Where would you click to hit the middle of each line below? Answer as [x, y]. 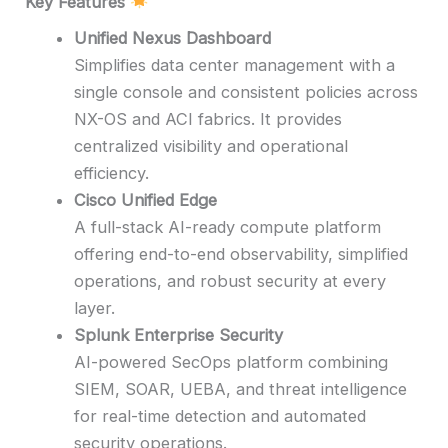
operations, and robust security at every [230, 281]
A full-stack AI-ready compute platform [228, 227]
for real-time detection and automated [220, 416]
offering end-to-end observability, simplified [241, 254]
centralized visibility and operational [211, 146]
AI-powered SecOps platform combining [231, 362]
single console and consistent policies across [246, 92]
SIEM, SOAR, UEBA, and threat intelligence [241, 389]
